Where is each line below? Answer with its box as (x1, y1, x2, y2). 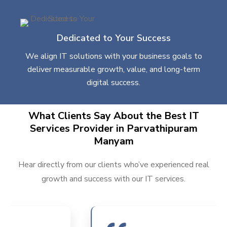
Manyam (93, 134, 134, 148)
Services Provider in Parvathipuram (29, 121, 198, 135)
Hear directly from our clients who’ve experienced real (18, 159, 209, 170)
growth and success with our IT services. (42, 173, 185, 184)
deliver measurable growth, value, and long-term (27, 63, 200, 75)
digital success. (87, 77, 140, 88)
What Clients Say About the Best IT (28, 108, 199, 123)
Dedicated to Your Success (56, 31, 171, 44)
